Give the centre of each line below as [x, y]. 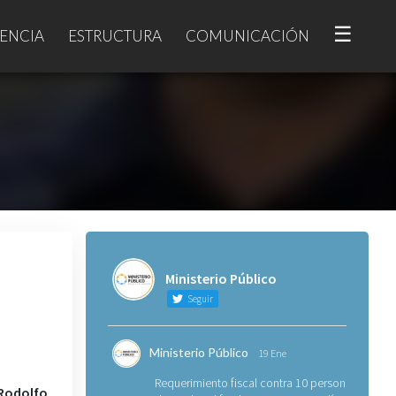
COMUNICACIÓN [247, 35]
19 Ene [272, 353]
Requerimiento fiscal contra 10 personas [255, 383]
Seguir [199, 299]
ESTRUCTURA [115, 35]
